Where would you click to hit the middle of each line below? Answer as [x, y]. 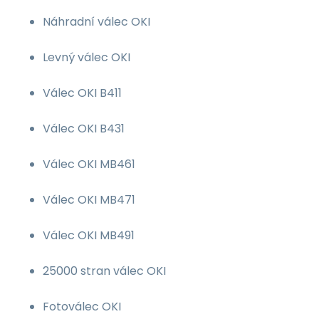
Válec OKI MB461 [89, 164]
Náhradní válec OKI [96, 22]
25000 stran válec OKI [104, 271]
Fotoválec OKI [82, 307]
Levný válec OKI [87, 57]
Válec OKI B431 [84, 129]
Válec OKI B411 [82, 93]
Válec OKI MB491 [89, 235]
